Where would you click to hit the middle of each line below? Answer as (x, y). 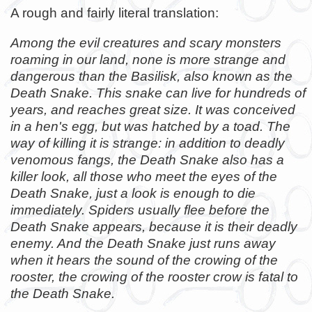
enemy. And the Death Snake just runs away (143, 244)
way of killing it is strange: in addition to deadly (148, 143)
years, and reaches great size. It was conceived (153, 110)
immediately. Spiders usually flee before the (140, 210)
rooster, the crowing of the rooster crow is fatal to (154, 277)
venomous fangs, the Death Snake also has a (147, 160)
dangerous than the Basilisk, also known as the (151, 77)
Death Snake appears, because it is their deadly (154, 227)
